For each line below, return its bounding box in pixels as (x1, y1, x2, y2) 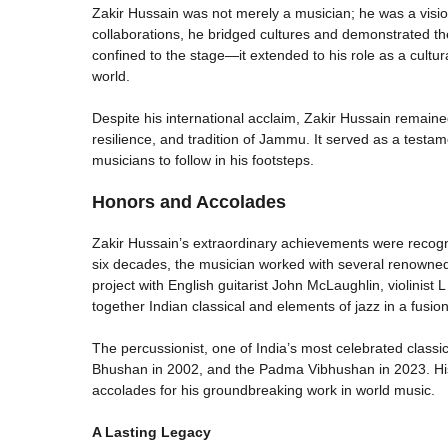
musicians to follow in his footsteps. (92, 151, 314, 168)
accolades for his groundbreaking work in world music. (92, 381, 435, 398)
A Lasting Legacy (92, 423, 211, 440)
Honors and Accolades (92, 191, 286, 212)
